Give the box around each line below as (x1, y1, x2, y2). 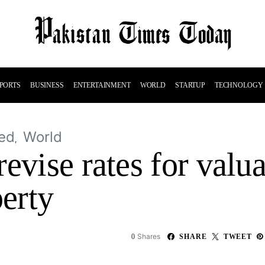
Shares (137, 232, 161, 241)
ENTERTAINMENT (73, 81, 131, 89)
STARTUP (174, 81, 205, 89)
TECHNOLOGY (214, 81, 263, 89)
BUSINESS (30, 81, 64, 89)
